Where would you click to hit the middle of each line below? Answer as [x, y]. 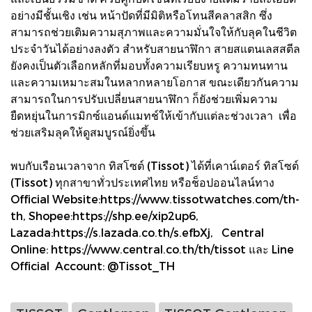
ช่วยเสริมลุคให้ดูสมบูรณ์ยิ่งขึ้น [84, 132]
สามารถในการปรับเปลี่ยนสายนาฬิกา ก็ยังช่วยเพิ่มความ [144, 98]
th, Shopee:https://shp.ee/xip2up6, [104, 215]
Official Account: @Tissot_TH [93, 265]
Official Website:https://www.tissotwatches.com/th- [155, 198]
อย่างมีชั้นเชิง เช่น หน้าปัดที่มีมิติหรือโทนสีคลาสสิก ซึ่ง [141, 15]
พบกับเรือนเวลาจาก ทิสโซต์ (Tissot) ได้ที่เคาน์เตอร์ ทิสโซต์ [155, 165]
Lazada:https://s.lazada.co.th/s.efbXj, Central [137, 232]
